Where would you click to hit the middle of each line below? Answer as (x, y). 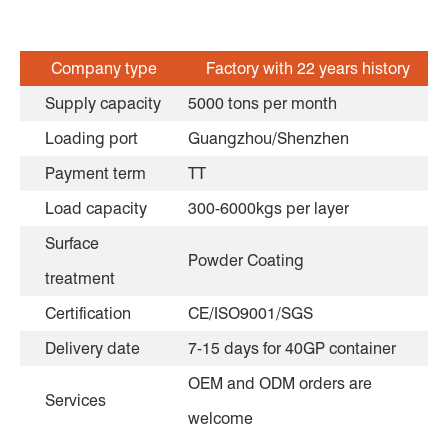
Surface (72, 243)
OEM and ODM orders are (280, 383)
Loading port (91, 138)
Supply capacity (103, 103)
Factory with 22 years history (308, 68)
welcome (220, 418)
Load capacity (96, 208)
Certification (88, 313)
